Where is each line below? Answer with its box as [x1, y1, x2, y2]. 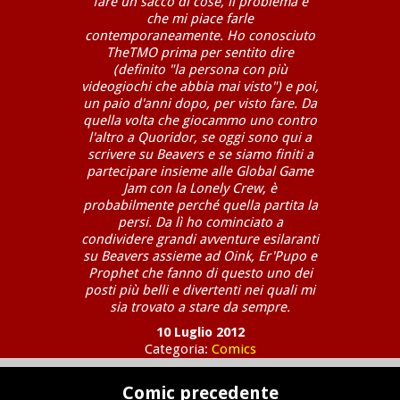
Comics [211, 340, 256, 357]
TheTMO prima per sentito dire [106, 44, 294, 61]
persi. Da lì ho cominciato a [117, 213, 283, 230]
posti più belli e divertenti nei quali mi [85, 281, 315, 298]
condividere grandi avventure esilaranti [81, 230, 319, 247]
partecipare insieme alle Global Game [87, 162, 313, 179]
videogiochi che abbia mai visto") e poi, [81, 78, 319, 95]
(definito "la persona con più [112, 61, 287, 78]
